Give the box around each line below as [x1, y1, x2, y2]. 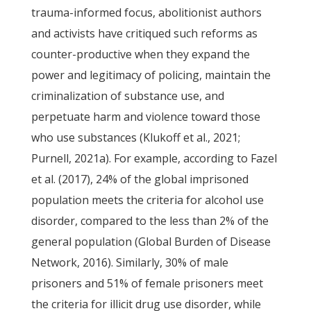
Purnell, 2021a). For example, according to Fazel [31, 151, 277, 166]
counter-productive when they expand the [31, 47, 250, 62]
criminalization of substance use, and [31, 88, 224, 103]
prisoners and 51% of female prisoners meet [31, 276, 263, 291]
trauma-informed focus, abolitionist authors [31, 5, 262, 20]
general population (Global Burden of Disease [31, 234, 271, 249]
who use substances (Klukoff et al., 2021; [31, 130, 240, 145]
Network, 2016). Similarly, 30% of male [31, 255, 228, 270]
